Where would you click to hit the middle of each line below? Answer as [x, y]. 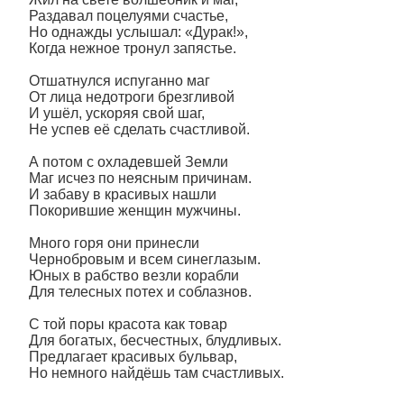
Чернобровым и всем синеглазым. [145, 259]
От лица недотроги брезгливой [132, 97]
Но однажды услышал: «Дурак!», [138, 32]
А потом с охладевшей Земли [129, 162]
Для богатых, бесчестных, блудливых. [155, 340]
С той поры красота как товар [128, 324]
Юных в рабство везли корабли [134, 275]
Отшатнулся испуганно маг [119, 81]
